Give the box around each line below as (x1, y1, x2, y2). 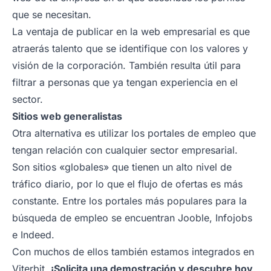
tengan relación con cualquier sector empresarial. (12, 143, 238, 156)
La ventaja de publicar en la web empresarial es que (12, 25, 250, 38)
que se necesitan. (12, 8, 91, 21)
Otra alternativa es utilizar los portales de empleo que (12, 126, 256, 139)
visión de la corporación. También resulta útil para (12, 59, 241, 71)
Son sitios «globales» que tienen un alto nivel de (12, 160, 232, 173)
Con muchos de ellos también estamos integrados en (12, 245, 254, 258)
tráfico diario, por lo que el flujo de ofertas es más (12, 177, 243, 190)
